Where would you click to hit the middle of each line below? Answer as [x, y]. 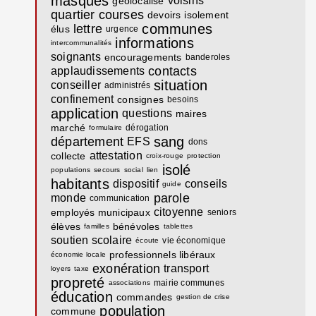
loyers [61, 269]
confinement [83, 99]
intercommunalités [81, 43]
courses [121, 15]
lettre [88, 29]
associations [129, 283]
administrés [128, 86]
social [133, 170]
